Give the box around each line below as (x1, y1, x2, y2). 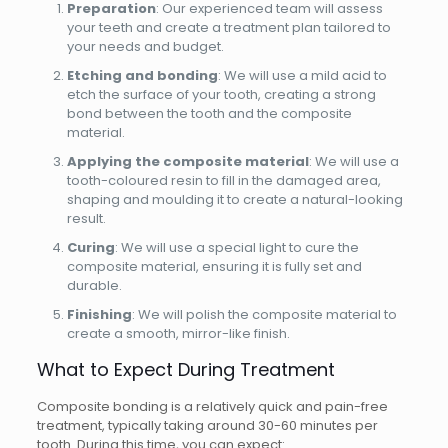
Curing (66, 238, 115, 257)
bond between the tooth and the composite (66, 104, 352, 123)
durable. (66, 276, 122, 295)
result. (66, 209, 106, 228)
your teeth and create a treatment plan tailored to (66, 18, 391, 37)
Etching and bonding (66, 66, 218, 85)
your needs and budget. (66, 37, 224, 56)
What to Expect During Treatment (36, 357, 335, 382)
